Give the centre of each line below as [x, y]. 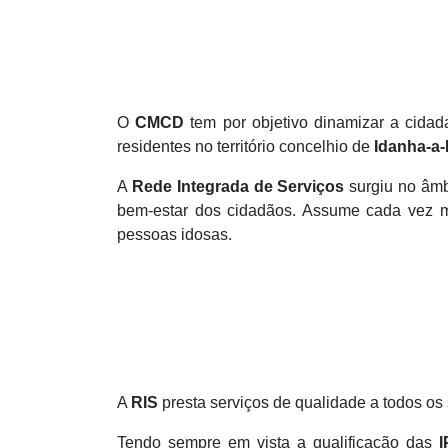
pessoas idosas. [174, 234]
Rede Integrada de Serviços [238, 186]
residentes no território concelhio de [245, 146]
